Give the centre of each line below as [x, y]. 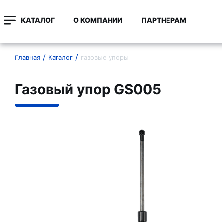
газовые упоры [105, 57]
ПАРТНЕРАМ [164, 20]
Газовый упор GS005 [88, 89]
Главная [28, 57]
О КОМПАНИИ [98, 20]
